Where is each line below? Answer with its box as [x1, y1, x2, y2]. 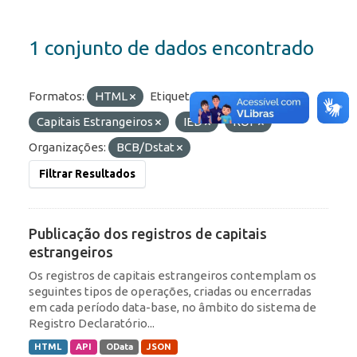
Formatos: [29, 89, 84, 104]
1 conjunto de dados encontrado [29, 37, 314, 60]
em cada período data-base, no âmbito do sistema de [29, 300, 316, 315]
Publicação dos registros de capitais [29, 226, 267, 242]
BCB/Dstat [116, 140, 177, 155]
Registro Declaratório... [29, 316, 155, 331]
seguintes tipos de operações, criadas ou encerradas [29, 284, 312, 299]
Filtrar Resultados [39, 167, 135, 181]
